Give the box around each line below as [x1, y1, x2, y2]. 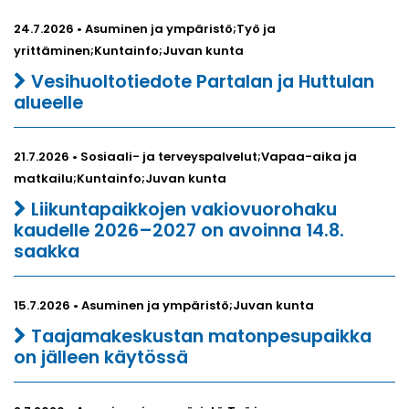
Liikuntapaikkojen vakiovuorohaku [26, 196, 337, 222]
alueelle [14, 89, 83, 115]
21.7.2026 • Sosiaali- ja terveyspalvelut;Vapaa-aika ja [14, 147, 357, 165]
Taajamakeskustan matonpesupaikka [26, 323, 372, 349]
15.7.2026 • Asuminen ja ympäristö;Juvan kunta [14, 296, 314, 314]
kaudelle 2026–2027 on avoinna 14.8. [14, 217, 344, 243]
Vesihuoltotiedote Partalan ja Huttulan [26, 68, 374, 94]
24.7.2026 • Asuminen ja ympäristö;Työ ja [14, 19, 276, 37]
